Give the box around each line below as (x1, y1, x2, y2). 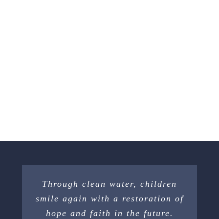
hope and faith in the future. (45, 208, 174, 218)
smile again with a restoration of (35, 193, 184, 203)
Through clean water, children (42, 178, 177, 189)
